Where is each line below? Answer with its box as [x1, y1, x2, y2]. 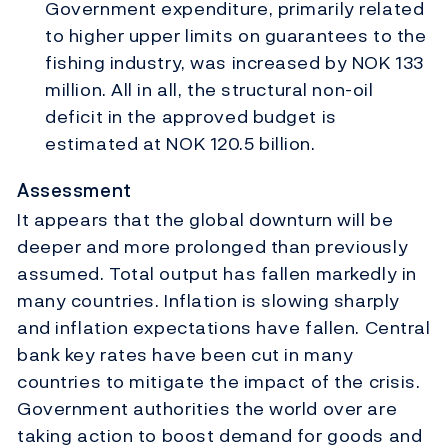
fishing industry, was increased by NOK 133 [45, 48, 424, 76]
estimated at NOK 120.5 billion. [45, 129, 316, 157]
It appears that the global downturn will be [17, 206, 394, 234]
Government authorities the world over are [17, 395, 398, 423]
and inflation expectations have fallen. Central [17, 314, 431, 342]
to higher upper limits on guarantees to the [45, 21, 427, 49]
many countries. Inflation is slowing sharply [17, 287, 400, 315]
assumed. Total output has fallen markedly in [17, 260, 417, 288]
